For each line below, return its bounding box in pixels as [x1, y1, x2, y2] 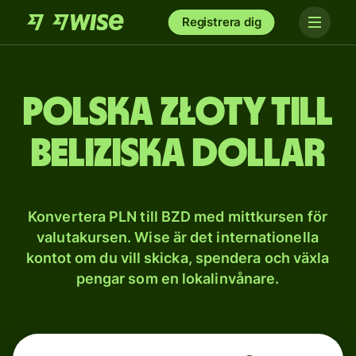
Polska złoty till [23, 93, 333, 133]
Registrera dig [181, 14, 261, 29]
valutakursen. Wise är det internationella [37, 229, 319, 246]
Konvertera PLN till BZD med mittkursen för [28, 208, 327, 225]
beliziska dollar [31, 134, 325, 174]
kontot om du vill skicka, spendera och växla [25, 250, 330, 266]
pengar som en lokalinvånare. [75, 270, 280, 287]
